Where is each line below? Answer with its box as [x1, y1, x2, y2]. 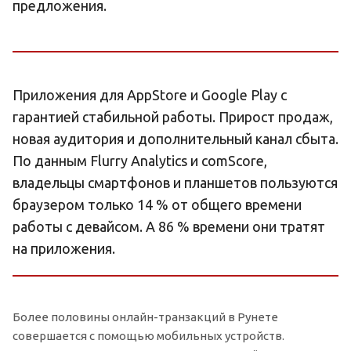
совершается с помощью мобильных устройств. [13, 328, 284, 342]
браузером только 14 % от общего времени [13, 196, 302, 212]
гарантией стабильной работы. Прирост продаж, [13, 108, 333, 125]
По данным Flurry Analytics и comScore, [13, 152, 267, 168]
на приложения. [13, 240, 115, 256]
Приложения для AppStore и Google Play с [13, 86, 287, 103]
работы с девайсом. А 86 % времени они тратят [13, 218, 325, 234]
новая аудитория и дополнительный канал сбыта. [13, 130, 338, 147]
